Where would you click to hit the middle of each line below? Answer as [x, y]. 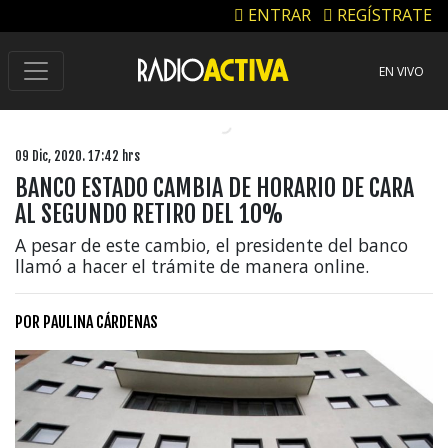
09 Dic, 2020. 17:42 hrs [77, 155]
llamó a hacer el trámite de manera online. [192, 265]
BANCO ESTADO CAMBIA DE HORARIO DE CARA [214, 187]
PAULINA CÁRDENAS [100, 321]
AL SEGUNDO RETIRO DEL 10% [149, 213]
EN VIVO [401, 72]
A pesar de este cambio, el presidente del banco [211, 244]
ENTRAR [277, 15]
